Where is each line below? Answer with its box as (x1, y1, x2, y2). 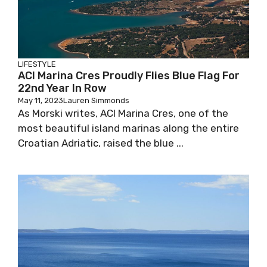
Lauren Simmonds (63, 96, 129, 105)
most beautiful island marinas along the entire (18, 122, 239, 134)
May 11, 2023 (18, 96, 63, 105)
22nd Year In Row (18, 82, 107, 95)
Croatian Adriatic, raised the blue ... (18, 137, 184, 149)
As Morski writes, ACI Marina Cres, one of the (18, 107, 228, 119)
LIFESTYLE (18, 60, 56, 69)
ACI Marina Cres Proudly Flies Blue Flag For (18, 69, 240, 82)
